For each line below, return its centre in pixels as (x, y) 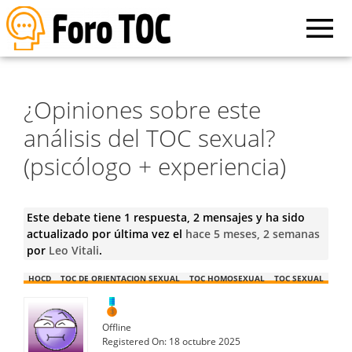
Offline (117, 327)
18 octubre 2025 (205, 341)
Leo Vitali (73, 250)
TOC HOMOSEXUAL (227, 278)
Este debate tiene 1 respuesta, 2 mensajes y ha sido (165, 217)
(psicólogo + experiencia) (155, 166)
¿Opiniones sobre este (142, 109)
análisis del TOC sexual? (150, 137)
